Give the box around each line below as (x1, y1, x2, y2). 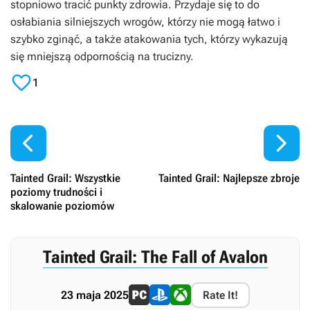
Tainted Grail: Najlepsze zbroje (158, 171, 300, 185)
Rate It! (202, 288, 238, 302)
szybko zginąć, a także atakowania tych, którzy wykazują (10, 32, 288, 46)
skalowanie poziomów (10, 199, 114, 212)
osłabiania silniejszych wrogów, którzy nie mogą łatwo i (10, 15, 280, 28)
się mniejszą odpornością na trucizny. (10, 49, 194, 63)
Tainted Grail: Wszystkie (10, 171, 120, 185)
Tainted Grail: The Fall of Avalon (42, 246, 268, 267)
